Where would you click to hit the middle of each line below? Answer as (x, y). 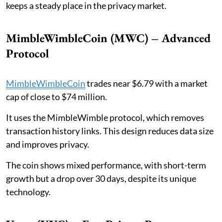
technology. (28, 192)
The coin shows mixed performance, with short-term (106, 165)
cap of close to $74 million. (56, 96)
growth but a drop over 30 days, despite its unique (101, 178)
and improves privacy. (48, 144)
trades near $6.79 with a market (146, 83)
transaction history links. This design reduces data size (110, 131)
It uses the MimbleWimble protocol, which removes (105, 117)
